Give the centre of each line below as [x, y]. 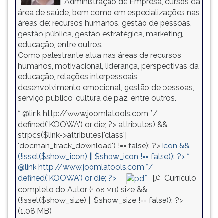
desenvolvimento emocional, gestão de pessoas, [106, 87]
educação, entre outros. [60, 45]
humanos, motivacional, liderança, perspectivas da [108, 66]
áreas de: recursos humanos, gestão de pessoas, [105, 23]
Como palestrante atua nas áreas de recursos [100, 55]
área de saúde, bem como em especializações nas [109, 12]
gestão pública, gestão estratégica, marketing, [101, 34]
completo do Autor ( [55, 190]
